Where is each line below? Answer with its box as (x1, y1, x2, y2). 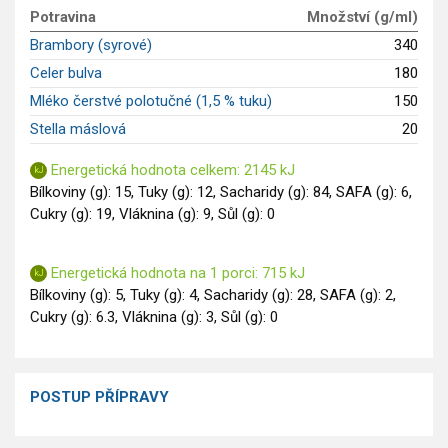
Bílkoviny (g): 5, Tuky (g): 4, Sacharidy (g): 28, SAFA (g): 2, (30, 286, 396, 305)
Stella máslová (30, 120, 126, 139)
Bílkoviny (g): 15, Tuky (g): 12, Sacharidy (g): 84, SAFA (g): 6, (30, 183, 412, 202)
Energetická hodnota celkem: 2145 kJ (47, 161, 295, 180)
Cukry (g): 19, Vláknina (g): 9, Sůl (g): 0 (30, 205, 275, 224)
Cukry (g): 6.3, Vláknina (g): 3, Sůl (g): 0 (30, 308, 278, 327)
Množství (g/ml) (307, 8, 418, 27)
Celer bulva (30, 64, 102, 83)
